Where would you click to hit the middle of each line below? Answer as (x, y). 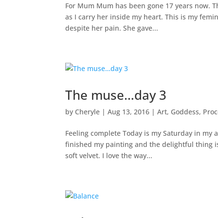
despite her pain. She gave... (112, 28)
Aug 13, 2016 (129, 111)
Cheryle (88, 111)
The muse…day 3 (116, 95)
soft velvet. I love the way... (109, 155)
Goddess (185, 111)
